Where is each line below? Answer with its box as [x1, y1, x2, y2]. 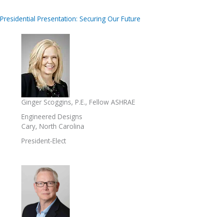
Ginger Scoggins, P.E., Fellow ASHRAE [21, 97, 135, 107]
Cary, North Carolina [21, 121, 84, 131]
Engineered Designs [21, 111, 82, 121]
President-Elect [21, 136, 66, 145]
